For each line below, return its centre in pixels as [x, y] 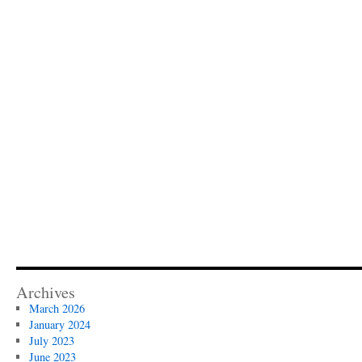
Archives [46, 292]
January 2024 [59, 324]
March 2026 [57, 308]
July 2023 [51, 341]
